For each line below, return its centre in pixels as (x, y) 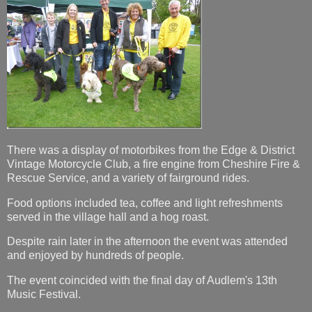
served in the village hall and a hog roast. (108, 217)
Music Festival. (44, 295)
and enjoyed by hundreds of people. (95, 256)
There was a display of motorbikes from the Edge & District (151, 150)
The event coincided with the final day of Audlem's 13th (142, 281)
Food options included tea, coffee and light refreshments (145, 203)
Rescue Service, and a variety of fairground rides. (128, 178)
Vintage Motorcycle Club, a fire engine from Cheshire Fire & (154, 164)
